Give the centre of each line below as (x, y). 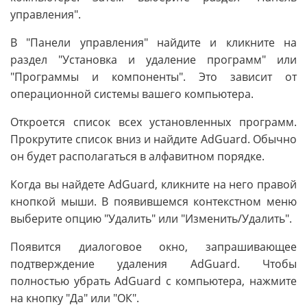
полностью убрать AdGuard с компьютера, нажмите (153, 281)
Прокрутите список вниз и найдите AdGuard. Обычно (153, 139)
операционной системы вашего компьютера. (132, 94)
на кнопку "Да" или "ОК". (75, 298)
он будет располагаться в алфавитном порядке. (137, 156)
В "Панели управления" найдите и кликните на (153, 42)
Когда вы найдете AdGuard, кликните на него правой (153, 184)
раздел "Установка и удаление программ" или (153, 59)
